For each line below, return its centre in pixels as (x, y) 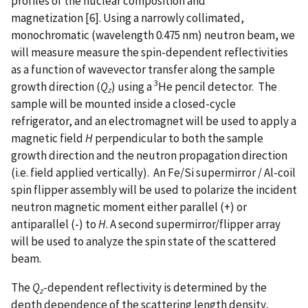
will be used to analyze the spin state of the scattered (144, 241)
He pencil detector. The (218, 86)
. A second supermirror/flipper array (193, 224)
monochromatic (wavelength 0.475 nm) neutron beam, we (153, 35)
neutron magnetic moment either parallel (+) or (129, 207)
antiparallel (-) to (55, 224)
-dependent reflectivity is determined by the (155, 287)
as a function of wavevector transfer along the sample (143, 69)
